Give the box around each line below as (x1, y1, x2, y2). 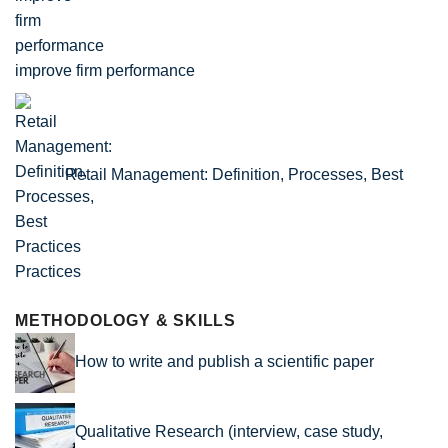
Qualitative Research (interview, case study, (75, 422, 383, 440)
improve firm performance (15, 61, 195, 79)
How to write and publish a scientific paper (75, 352, 374, 370)
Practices (15, 262, 81, 280)
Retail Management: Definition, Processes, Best (65, 165, 403, 183)
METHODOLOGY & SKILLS (15, 311, 236, 329)
